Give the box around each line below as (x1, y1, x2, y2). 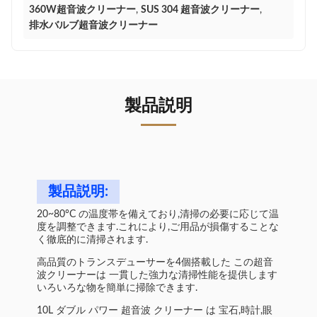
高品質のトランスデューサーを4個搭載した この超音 (37, 258, 273, 267)
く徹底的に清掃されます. (37, 235, 148, 245)
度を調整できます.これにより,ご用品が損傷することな (37, 222, 279, 232)
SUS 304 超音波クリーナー (141, 5, 260, 15)
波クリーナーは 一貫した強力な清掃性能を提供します (37, 270, 277, 280)
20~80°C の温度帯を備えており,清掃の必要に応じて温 (37, 209, 279, 219)
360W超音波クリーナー (29, 5, 136, 15)
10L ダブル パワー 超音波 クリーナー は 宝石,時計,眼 (37, 306, 272, 316)
